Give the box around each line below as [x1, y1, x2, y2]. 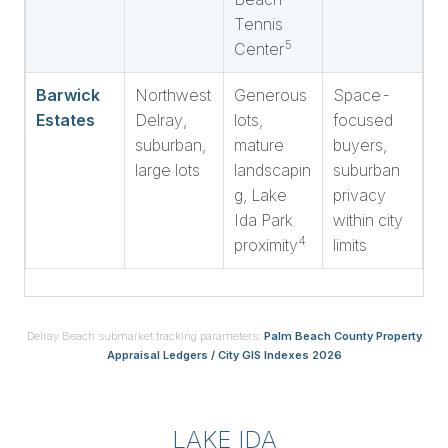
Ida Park [234, 210, 293, 230]
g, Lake [234, 185, 287, 205]
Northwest [135, 85, 211, 105]
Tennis [234, 14, 283, 34]
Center [234, 39, 284, 59]
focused [333, 110, 393, 130]
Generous [234, 85, 307, 105]
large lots [135, 160, 200, 180]
